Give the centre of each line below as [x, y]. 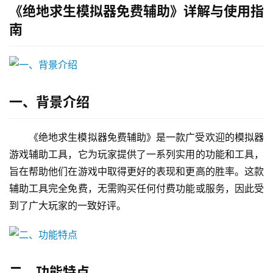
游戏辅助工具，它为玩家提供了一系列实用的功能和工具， [136, 154]
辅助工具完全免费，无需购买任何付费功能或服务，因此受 [136, 189]
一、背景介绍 [49, 102]
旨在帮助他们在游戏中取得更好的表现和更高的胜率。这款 [136, 172]
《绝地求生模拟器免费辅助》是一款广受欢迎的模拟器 [146, 137]
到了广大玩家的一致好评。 [68, 206]
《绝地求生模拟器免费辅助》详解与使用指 [136, 11]
